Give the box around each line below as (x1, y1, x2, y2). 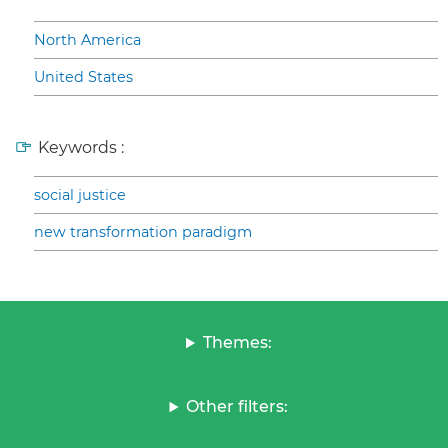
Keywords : (38, 138, 124, 158)
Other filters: (186, 397, 289, 417)
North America (34, 31, 141, 50)
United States (34, 68, 133, 87)
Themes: (202, 333, 272, 353)
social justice (34, 186, 126, 205)
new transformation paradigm (34, 223, 252, 242)
